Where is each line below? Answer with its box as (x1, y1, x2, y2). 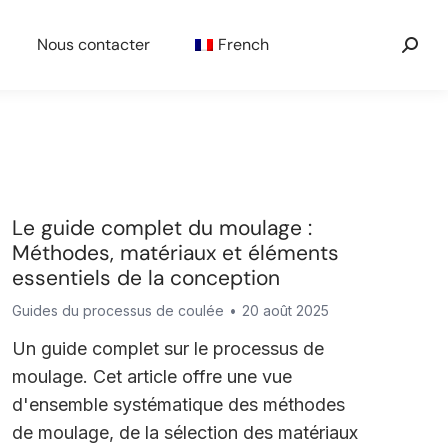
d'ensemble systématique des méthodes (12, 394, 346, 415)
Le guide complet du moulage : (12, 214, 313, 242)
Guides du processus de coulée (12, 302, 225, 319)
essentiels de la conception (12, 264, 281, 292)
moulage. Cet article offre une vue (12, 366, 293, 387)
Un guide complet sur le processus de (12, 338, 325, 359)
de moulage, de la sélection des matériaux (12, 422, 359, 443)
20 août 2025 (242, 302, 330, 319)
